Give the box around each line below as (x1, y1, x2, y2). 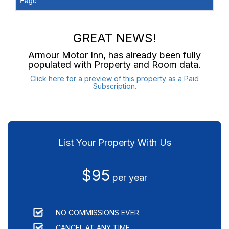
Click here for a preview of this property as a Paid (30, 74, 199, 83)
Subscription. (93, 82, 136, 91)
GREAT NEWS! (73, 31, 156, 46)
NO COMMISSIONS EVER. (56, 208, 141, 217)
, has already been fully (103, 50, 201, 61)
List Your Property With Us (58, 137, 171, 148)
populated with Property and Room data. (28, 59, 201, 71)
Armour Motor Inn (28, 50, 103, 61)
